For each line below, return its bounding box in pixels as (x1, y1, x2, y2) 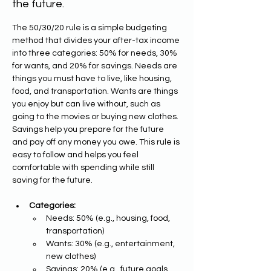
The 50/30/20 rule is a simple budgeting (12, 24, 169, 32)
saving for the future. (12, 176, 93, 184)
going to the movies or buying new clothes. (12, 113, 180, 121)
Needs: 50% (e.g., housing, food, (46, 214, 172, 223)
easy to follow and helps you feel (12, 151, 140, 159)
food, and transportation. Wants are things (12, 87, 180, 96)
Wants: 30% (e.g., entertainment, (46, 240, 177, 248)
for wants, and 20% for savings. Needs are (12, 62, 179, 70)
